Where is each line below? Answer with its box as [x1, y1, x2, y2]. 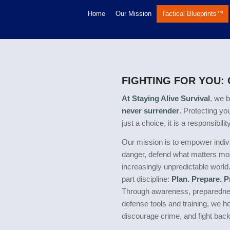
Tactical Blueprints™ [162, 10, 223, 17]
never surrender [122, 106, 179, 115]
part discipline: [122, 174, 171, 183]
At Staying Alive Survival [122, 93, 210, 103]
